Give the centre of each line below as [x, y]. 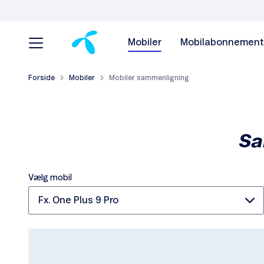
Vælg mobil [50, 178]
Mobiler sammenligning [149, 78]
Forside [42, 78]
